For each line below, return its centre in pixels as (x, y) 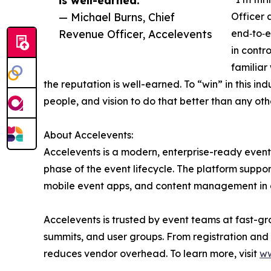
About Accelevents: (88, 135)
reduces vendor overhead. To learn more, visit (152, 253)
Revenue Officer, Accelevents (135, 34)
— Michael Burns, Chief (117, 17)
